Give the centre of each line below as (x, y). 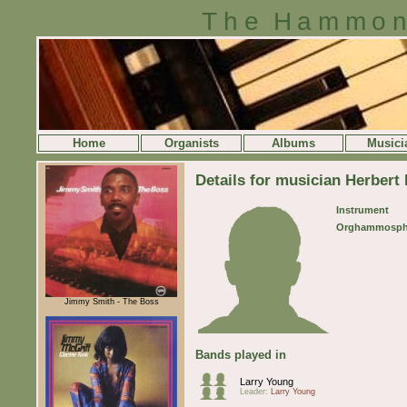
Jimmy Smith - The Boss (111, 301)
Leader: (255, 391)
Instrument (362, 209)
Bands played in (241, 354)
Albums (293, 143)
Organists (191, 143)
